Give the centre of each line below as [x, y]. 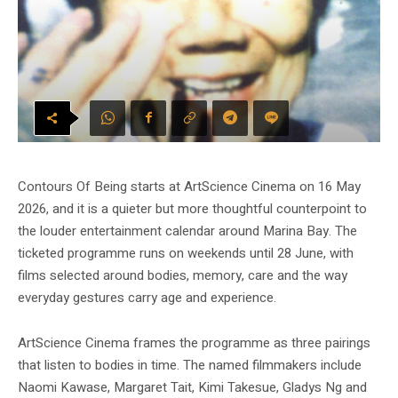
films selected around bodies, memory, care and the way [183, 275]
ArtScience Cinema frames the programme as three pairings [194, 342]
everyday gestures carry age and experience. [147, 297]
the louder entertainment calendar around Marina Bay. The [187, 231]
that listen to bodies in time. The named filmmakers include [190, 365]
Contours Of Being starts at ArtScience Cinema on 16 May [189, 186]
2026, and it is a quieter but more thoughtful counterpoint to [192, 208]
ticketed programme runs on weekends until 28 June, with [186, 253]
